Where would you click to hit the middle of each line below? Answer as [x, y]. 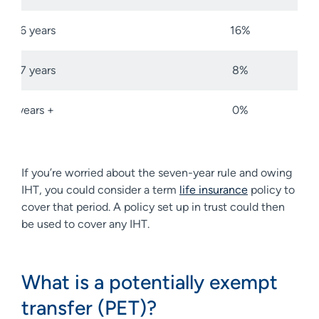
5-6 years [32, 30]
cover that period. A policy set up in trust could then [153, 206]
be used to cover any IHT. [88, 224]
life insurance [214, 189]
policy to [271, 189]
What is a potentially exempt [150, 282]
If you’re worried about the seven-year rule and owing [157, 172]
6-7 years [32, 70]
